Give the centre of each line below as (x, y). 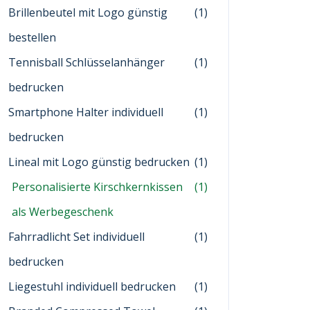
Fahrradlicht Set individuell (76, 237)
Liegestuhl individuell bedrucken (92, 286)
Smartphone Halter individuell (86, 112)
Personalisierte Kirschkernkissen (97, 187)
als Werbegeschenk (63, 212)
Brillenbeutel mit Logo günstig (88, 12)
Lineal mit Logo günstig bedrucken (99, 162)
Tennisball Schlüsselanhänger (86, 62)
